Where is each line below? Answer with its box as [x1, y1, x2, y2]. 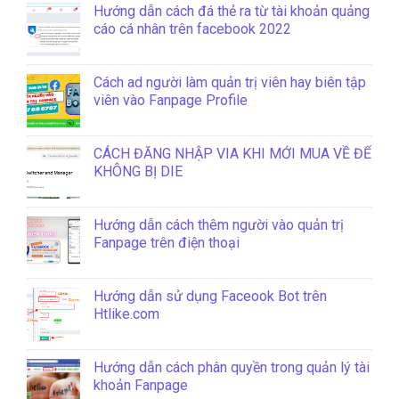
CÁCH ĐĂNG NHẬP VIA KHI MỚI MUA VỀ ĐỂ [94, 144, 371, 162]
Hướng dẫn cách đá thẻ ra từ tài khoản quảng [94, 2, 370, 20]
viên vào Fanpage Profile [94, 91, 248, 109]
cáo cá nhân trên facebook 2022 [94, 20, 291, 37]
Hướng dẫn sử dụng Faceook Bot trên [94, 287, 327, 305]
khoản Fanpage [94, 376, 188, 394]
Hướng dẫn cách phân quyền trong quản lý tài [94, 358, 370, 376]
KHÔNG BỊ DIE [94, 162, 183, 180]
